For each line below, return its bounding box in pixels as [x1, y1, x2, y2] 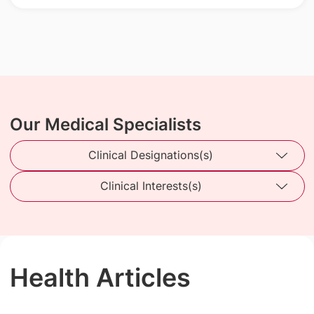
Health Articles [9, 261, 191, 293]
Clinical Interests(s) [100, 179, 202, 193]
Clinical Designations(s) [88, 148, 213, 163]
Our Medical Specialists [9, 114, 201, 135]
